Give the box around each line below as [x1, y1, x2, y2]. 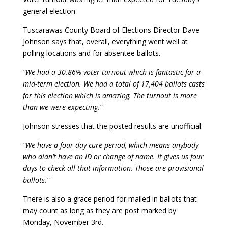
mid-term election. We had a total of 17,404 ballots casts [22, 79, 205, 89]
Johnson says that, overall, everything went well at [22, 37, 188, 46]
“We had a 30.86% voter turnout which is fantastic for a [22, 67, 201, 77]
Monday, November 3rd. [22, 217, 103, 227]
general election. [22, 6, 77, 16]
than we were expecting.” [22, 102, 102, 112]
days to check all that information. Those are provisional [22, 163, 204, 173]
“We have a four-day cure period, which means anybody [22, 140, 198, 150]
